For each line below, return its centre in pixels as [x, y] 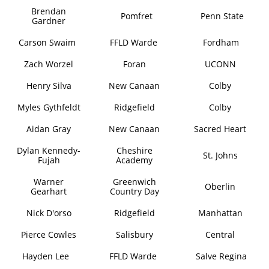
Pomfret [136, 16]
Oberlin [220, 186]
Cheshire [134, 150]
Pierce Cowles [49, 234]
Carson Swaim [47, 42]
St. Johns [220, 155]
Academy [134, 160]
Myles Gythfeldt [49, 107]
